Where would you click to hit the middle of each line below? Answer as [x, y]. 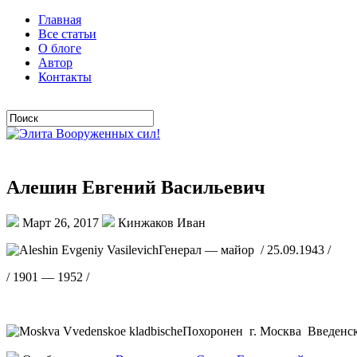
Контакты [65, 77]
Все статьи [67, 34]
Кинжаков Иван [160, 222]
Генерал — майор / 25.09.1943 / [245, 249]
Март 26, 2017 [61, 222]
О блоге [60, 48]
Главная [60, 20]
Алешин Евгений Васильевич [136, 187]
